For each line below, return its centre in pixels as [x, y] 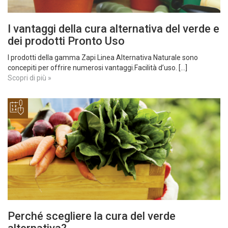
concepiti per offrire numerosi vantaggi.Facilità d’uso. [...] [97, 68]
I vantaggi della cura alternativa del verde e [113, 29]
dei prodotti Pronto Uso [66, 41]
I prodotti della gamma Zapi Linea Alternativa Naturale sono [103, 58]
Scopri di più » [30, 78]
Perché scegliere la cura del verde [92, 216]
